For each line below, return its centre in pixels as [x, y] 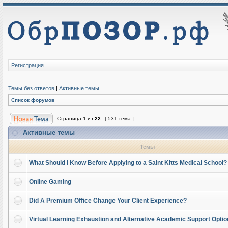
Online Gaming [50, 182]
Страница [69, 118]
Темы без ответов [31, 88]
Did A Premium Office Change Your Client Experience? [108, 201]
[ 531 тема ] [119, 118]
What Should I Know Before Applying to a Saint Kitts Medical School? [128, 163]
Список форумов [33, 100]
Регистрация [27, 65]
